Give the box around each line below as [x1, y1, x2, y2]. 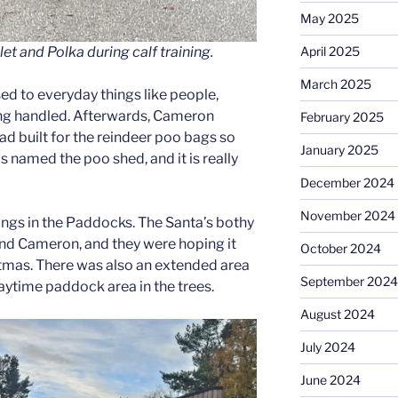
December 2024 [299, 174, 394, 190]
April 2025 [299, 43, 360, 59]
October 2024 [299, 240, 381, 256]
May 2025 [299, 10, 359, 26]
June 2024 [299, 371, 361, 387]
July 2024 [299, 338, 355, 354]
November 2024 [299, 207, 395, 223]
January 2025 [299, 141, 378, 157]
